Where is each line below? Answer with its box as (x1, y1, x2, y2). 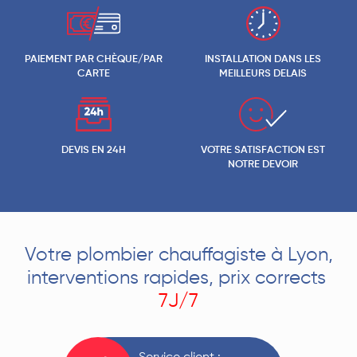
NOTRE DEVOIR (228, 159, 299, 171)
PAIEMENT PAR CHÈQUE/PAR (25, 54, 163, 65)
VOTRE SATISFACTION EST (201, 145, 326, 156)
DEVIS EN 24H (61, 145, 127, 156)
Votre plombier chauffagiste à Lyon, (24, 245, 333, 265)
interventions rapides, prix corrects (26, 269, 331, 288)
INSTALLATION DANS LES (205, 54, 322, 65)
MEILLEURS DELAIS (219, 69, 308, 80)
